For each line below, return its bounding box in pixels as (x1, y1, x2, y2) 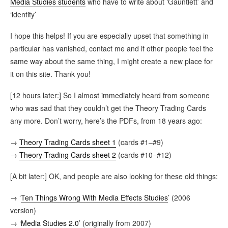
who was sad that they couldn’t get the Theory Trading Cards (10, 102, 206, 113)
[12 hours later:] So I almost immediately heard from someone (10, 90, 210, 100)
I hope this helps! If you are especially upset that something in (10, 30, 209, 41)
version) (10, 205, 36, 215)
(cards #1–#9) (116, 136, 163, 147)
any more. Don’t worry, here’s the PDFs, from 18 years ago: (10, 115, 202, 126)
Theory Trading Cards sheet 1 (19, 136, 116, 147)
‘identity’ (10, 9, 36, 19)
